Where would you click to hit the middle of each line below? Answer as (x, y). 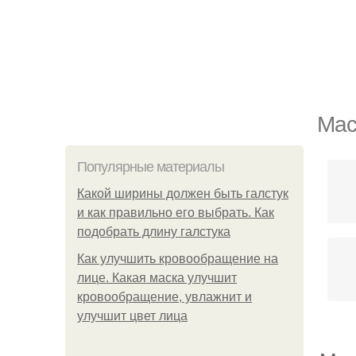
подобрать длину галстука (154, 232)
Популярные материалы (151, 167)
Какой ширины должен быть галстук (183, 193)
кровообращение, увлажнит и (164, 297)
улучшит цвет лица (132, 316)
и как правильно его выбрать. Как (176, 213)
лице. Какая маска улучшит (157, 278)
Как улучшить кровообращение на (178, 259)
